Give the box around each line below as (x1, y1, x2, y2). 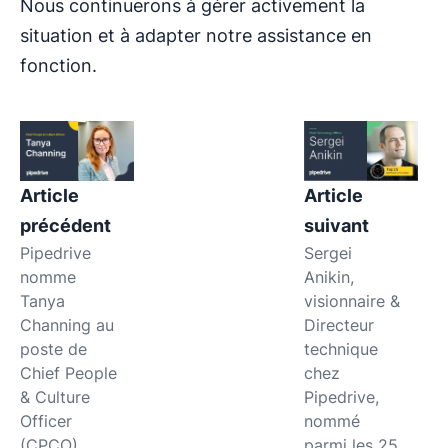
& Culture (20, 386, 90, 407)
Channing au (20, 314, 114, 335)
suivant (303, 214, 373, 236)
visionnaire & (303, 290, 400, 311)
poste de (20, 338, 87, 359)
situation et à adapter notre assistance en (20, 24, 372, 46)
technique (303, 338, 378, 359)
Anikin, (303, 266, 354, 287)
